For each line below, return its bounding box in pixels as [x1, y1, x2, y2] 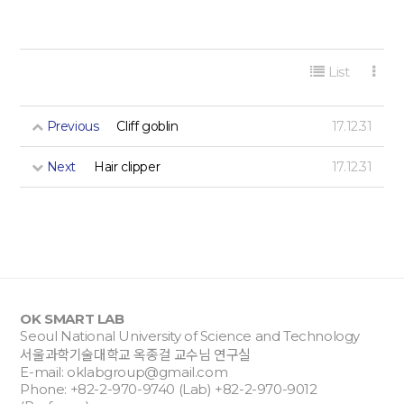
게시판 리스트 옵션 [363, 46, 389, 64]
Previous [43, 117, 99, 134]
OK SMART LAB [20, 309, 124, 327]
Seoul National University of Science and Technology [20, 326, 360, 344]
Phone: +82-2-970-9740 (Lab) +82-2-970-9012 [20, 380, 317, 398]
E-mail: [20, 363, 68, 381]
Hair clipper [94, 158, 161, 175]
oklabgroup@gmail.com [67, 363, 228, 381]
